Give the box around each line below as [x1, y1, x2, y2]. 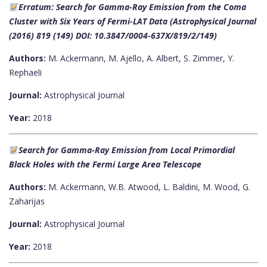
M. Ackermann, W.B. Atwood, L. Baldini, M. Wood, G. [46, 181, 250, 193]
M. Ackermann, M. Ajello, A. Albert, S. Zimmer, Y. [46, 52, 234, 64]
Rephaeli [9, 67, 42, 79]
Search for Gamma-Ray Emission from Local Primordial [18, 144, 235, 156]
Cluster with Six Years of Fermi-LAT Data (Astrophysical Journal [9, 15, 256, 27]
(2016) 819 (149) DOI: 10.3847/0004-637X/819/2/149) [9, 30, 217, 42]
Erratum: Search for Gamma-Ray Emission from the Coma [18, 1, 246, 13]
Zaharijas [9, 195, 45, 207]
